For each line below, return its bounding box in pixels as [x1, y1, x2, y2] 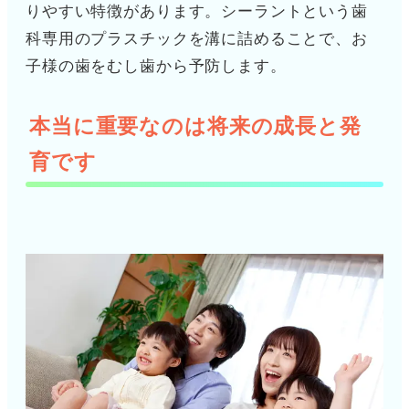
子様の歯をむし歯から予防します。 [26, 57, 287, 75]
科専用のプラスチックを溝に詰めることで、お [26, 29, 368, 47]
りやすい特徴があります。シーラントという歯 [26, 2, 368, 20]
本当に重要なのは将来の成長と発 [29, 114, 362, 138]
